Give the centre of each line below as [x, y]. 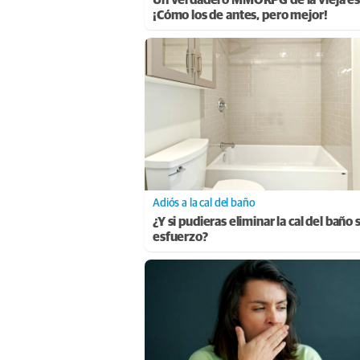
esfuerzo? [180, 237]
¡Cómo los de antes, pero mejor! [240, 15]
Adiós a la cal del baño [204, 203]
